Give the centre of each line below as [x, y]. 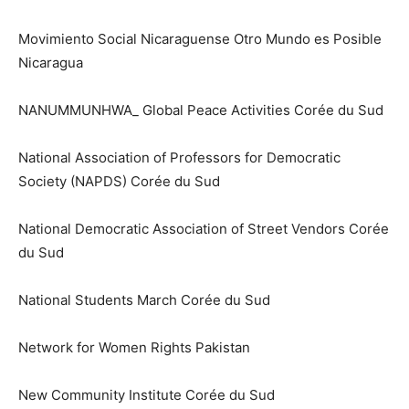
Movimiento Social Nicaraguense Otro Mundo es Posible [200, 39]
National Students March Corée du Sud [144, 300]
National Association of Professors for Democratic [179, 158]
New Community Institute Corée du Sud [147, 395]
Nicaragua [51, 63]
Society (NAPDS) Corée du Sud [119, 182]
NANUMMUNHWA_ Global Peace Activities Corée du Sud [201, 110]
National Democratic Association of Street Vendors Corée [204, 229]
